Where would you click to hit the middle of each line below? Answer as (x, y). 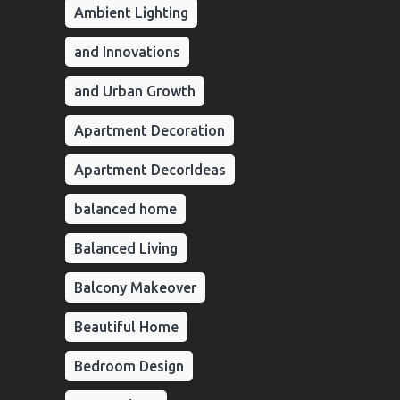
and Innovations (127, 52)
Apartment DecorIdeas (150, 170)
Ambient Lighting (131, 12)
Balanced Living (126, 248)
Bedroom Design (129, 366)
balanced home (125, 209)
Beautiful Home (126, 327)
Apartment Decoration (150, 130)
